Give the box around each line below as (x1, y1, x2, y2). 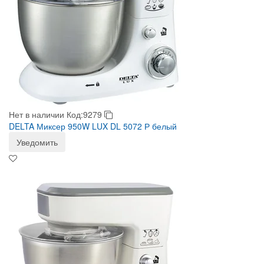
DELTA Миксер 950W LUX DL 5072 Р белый (9, 120, 177, 132)
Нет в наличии (9, 108, 64, 120)
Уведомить (16, 136, 58, 148)
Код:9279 (67, 108, 104, 120)
